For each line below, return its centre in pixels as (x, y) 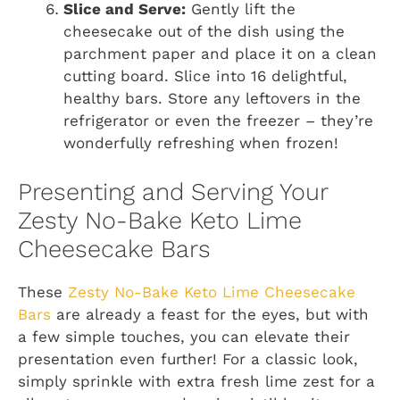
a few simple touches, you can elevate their (184, 336)
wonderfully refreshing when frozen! (201, 143)
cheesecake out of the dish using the (204, 32)
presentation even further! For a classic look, (188, 358)
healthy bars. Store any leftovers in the (212, 99)
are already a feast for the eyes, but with (210, 314)
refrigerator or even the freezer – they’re (218, 121)
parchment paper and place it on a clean (220, 54)
